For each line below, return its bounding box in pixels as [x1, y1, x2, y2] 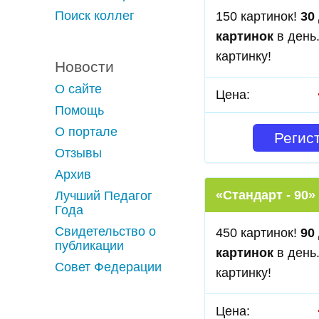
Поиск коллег [55, 9, 135, 23]
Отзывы [55, 146, 102, 160]
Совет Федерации [55, 260, 162, 274]
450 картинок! [216, 226, 300, 240]
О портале [55, 125, 117, 139]
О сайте [55, 82, 102, 96]
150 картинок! [216, 9, 300, 23]
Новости [55, 58, 114, 75]
